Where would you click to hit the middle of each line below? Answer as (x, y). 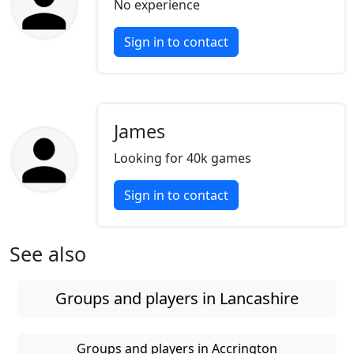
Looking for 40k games (183, 158)
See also (48, 254)
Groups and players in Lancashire (177, 299)
